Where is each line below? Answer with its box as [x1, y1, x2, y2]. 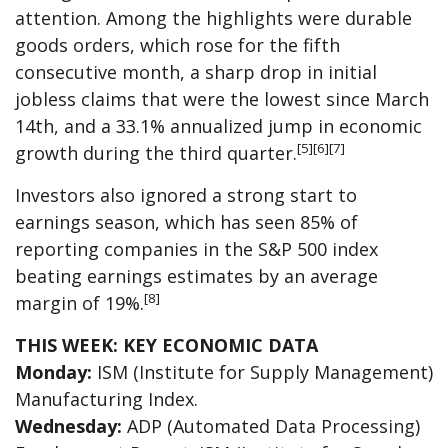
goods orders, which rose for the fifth [15, 32, 340, 57]
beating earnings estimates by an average [15, 263, 378, 288]
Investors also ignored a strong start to [15, 182, 357, 207]
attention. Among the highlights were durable [15, 5, 412, 30]
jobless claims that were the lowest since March [15, 86, 429, 111]
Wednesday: [15, 413, 122, 438]
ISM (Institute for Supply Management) [92, 359, 433, 384]
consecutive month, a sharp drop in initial [15, 59, 377, 84]
